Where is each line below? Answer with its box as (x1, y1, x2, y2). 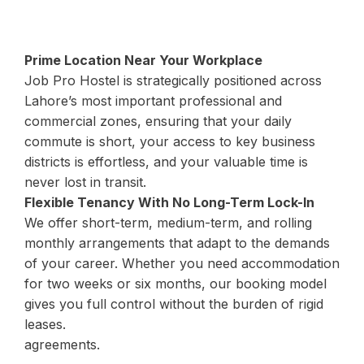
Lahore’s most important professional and (24, 93, 282, 110)
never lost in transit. (24, 174, 146, 191)
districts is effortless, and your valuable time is (24, 154, 308, 171)
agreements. (24, 336, 100, 353)
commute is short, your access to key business (24, 133, 315, 150)
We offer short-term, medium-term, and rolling (24, 214, 312, 232)
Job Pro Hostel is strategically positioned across (24, 72, 322, 89)
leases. (24, 316, 66, 333)
